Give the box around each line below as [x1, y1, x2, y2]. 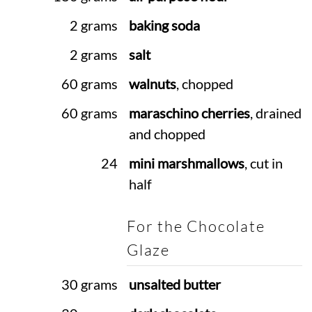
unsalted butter [128, 276, 221, 292]
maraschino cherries [128, 104, 250, 121]
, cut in [244, 155, 283, 171]
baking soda [128, 17, 200, 34]
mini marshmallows [128, 155, 244, 171]
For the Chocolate [127, 216, 265, 235]
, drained [249, 104, 302, 121]
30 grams [61, 276, 118, 292]
